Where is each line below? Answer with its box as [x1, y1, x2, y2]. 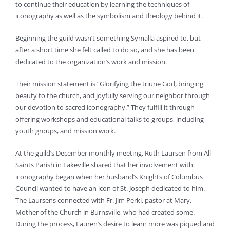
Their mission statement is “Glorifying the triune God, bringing [15, 79, 203, 89]
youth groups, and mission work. [15, 126, 116, 136]
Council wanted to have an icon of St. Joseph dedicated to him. [15, 184, 205, 194]
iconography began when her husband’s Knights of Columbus [15, 172, 203, 182]
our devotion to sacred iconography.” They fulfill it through [15, 103, 195, 112]
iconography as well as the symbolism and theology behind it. [15, 11, 203, 21]
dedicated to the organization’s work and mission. [15, 57, 167, 67]
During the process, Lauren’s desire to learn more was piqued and [15, 219, 215, 229]
